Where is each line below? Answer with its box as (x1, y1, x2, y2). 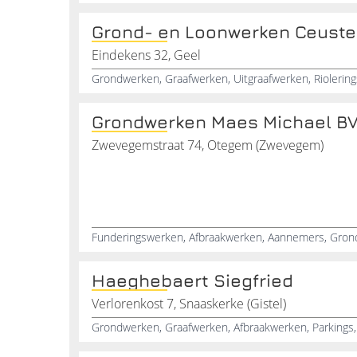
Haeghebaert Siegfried (92, 270, 293, 291)
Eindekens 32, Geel (92, 46, 201, 64)
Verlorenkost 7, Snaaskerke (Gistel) (92, 295, 286, 312)
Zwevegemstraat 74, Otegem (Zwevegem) (92, 136, 324, 154)
